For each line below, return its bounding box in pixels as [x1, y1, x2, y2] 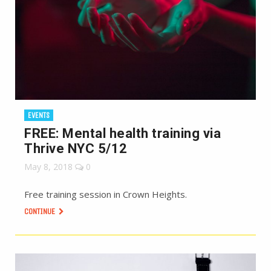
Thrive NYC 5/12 [24, 141, 128, 156]
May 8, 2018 [24, 161, 73, 172]
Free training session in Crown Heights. [24, 188, 187, 200]
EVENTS [28, 111, 50, 120]
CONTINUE [24, 206, 57, 217]
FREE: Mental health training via [24, 126, 221, 141]
